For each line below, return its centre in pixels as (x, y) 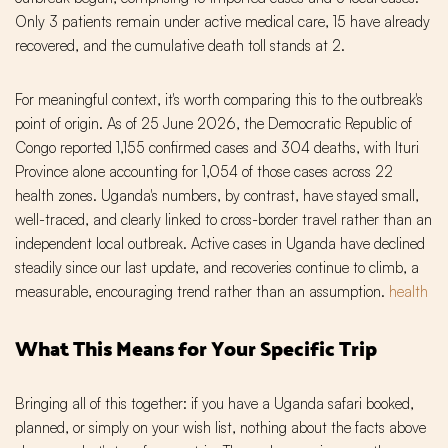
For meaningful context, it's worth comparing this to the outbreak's (219, 100)
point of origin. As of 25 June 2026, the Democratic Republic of (213, 124)
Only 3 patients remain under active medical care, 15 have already (222, 22)
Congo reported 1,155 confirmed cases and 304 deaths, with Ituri (217, 148)
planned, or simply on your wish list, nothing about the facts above (220, 428)
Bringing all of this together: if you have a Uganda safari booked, (214, 404)
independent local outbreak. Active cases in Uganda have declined (220, 244)
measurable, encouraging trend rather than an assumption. (202, 292)
